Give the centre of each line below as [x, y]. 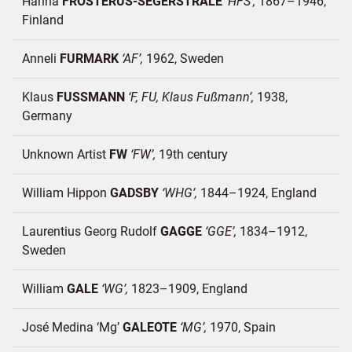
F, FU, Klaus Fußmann [190, 97]
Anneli [41, 59]
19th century [193, 154]
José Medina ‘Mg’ [72, 327]
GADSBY [134, 193]
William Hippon [66, 193]
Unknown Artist [66, 154]
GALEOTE [150, 327]
